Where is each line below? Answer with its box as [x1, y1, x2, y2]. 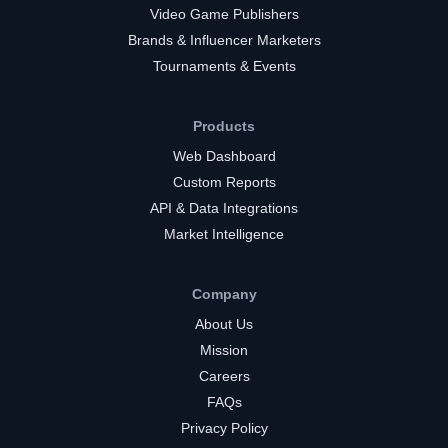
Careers [198, 367, 250, 384]
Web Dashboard [172, 147, 276, 164]
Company [191, 285, 257, 302]
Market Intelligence [164, 225, 284, 242]
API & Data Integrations [150, 199, 298, 216]
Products [193, 117, 255, 134]
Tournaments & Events [152, 57, 296, 74]
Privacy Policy [180, 419, 268, 436]
